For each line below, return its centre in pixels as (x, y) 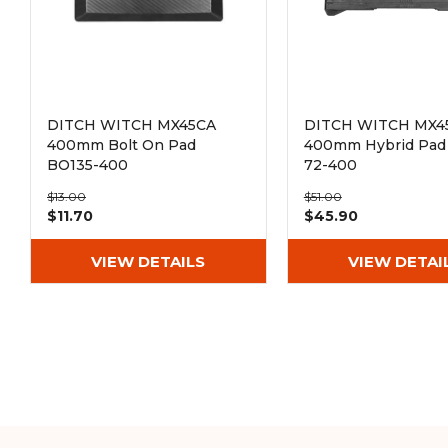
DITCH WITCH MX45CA (131, 125)
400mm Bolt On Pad (121, 145)
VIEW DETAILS (148, 261)
